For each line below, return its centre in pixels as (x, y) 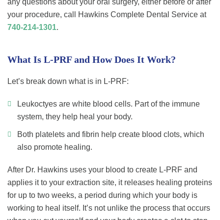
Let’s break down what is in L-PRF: (68, 82)
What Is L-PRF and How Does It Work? (92, 60)
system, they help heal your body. (75, 117)
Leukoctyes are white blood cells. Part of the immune (109, 104)
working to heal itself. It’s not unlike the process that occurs (109, 208)
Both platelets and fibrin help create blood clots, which (111, 135)
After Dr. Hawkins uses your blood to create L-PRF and (102, 170)
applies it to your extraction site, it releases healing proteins (110, 183)
